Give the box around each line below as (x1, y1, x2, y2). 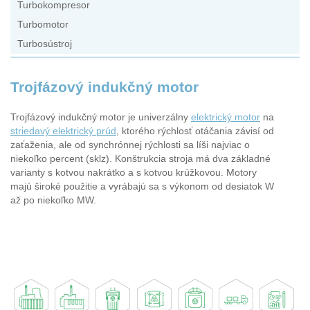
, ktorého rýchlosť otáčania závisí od (116, 125, 274, 136)
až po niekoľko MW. (10, 194, 96, 206)
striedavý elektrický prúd (10, 125, 116, 136)
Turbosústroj (17, 39, 72, 50)
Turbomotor (17, 19, 69, 30)
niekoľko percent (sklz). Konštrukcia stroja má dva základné (10, 153, 271, 164)
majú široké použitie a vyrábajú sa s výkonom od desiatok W (10, 181, 274, 192)
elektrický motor (191, 111, 260, 122)
